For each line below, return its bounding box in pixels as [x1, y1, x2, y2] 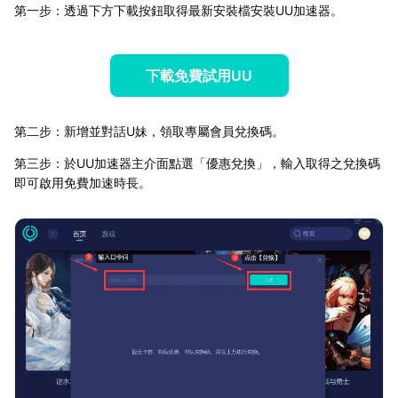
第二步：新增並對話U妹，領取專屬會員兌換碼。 [14, 123, 284, 139]
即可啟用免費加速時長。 [14, 175, 151, 191]
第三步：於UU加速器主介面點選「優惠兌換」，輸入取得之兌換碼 [14, 155, 380, 171]
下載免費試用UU [146, 67, 252, 85]
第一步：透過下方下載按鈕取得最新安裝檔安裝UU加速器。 [14, 3, 343, 19]
